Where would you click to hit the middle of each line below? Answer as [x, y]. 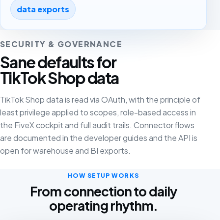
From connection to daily [103, 191]
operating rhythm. [103, 205]
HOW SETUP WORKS [103, 175]
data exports [43, 9]
